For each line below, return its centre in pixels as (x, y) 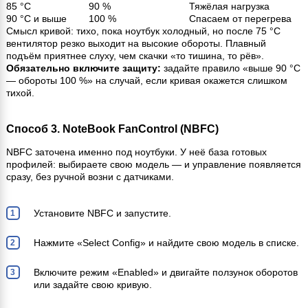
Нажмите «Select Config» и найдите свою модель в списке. (166, 242)
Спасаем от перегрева (240, 18)
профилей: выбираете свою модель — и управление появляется (153, 164)
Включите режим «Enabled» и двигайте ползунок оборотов (165, 272)
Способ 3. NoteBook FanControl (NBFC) (112, 129)
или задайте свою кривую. (92, 284)
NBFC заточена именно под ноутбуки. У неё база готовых (136, 152)
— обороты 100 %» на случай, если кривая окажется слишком (146, 80)
